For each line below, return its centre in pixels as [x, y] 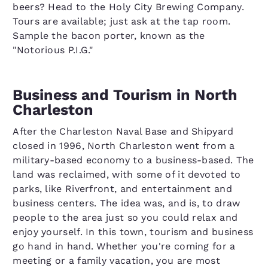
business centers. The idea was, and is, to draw [127, 203]
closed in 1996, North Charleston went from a [124, 146]
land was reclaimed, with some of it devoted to [127, 174]
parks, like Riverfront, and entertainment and [122, 189]
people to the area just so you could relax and [125, 217]
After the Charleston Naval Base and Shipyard [123, 131]
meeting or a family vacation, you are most [116, 261]
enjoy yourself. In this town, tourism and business [133, 232]
